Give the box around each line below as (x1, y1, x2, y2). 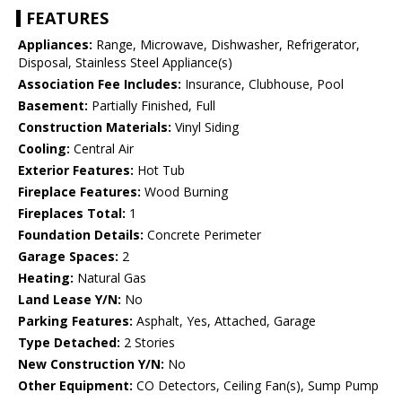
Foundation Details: (18, 226, 144, 244)
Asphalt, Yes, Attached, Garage (133, 312, 316, 330)
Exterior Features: (18, 162, 134, 179)
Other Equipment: (18, 377, 133, 395)
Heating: (18, 269, 74, 287)
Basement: (18, 97, 88, 115)
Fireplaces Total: (18, 205, 126, 223)
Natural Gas (74, 269, 146, 287)
